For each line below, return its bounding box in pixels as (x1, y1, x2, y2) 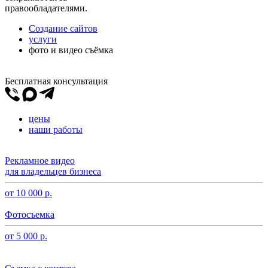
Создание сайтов (29, 23, 98, 33)
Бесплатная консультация (5, 76, 108, 86)
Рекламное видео (5, 156, 75, 166)
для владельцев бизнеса (5, 166, 101, 176)
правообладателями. (5, 3, 87, 13)
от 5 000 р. (5, 231, 47, 241)
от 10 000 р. (5, 188, 52, 198)
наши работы (29, 124, 83, 135)
